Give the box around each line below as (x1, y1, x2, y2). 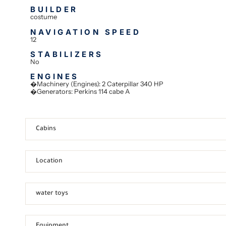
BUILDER (30, 5, 78, 15)
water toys (36, 190, 69, 197)
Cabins (36, 125, 56, 133)
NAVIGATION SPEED (30, 27, 141, 37)
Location (36, 157, 63, 165)
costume (30, 13, 58, 21)
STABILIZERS (30, 49, 103, 60)
